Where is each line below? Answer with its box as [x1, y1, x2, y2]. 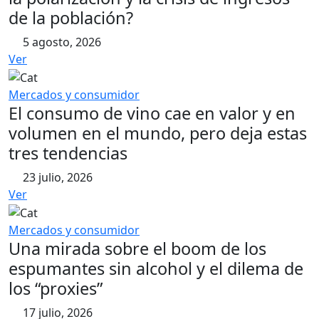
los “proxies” [9, 276, 103, 300]
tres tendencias [9, 142, 127, 165]
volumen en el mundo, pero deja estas [9, 122, 307, 145]
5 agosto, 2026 [20, 34, 101, 51]
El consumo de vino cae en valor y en [9, 102, 296, 125]
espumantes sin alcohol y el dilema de [9, 256, 303, 280]
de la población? [9, 6, 133, 30]
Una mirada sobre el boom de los [9, 236, 266, 260]
